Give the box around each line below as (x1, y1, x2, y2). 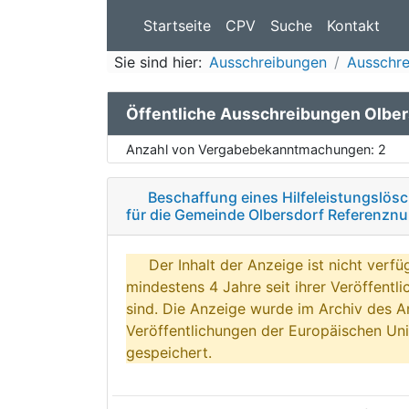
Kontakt (327, 16, 380, 35)
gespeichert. (126, 342, 212, 362)
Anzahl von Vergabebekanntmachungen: (126, 141, 378, 157)
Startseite (143, 16, 211, 35)
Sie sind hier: (114, 53, 202, 71)
